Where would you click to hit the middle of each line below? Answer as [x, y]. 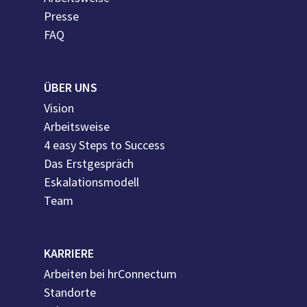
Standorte [70, 293]
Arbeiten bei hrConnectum [111, 274]
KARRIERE [69, 254]
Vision [59, 108]
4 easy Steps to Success [105, 145]
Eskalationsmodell [92, 182]
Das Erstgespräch [89, 164]
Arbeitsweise [77, 127]
